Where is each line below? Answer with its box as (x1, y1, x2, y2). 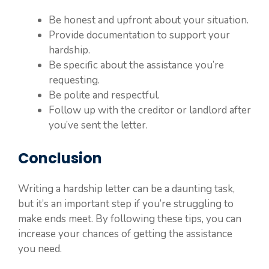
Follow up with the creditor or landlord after (49, 103, 251, 117)
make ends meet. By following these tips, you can (18, 212, 241, 226)
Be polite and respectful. (49, 88, 160, 102)
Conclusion (18, 148, 102, 168)
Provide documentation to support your (49, 28, 230, 42)
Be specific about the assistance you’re (49, 58, 224, 72)
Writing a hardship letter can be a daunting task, (18, 182, 235, 196)
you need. (18, 242, 62, 256)
